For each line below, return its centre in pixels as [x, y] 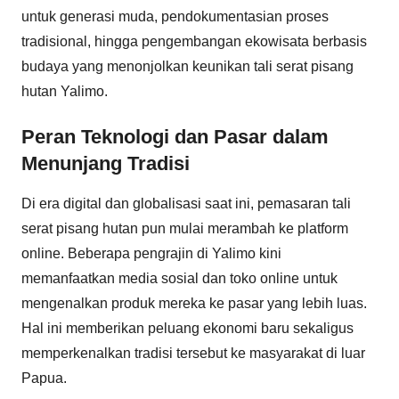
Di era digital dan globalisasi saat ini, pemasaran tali [186, 204]
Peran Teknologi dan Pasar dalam [175, 136]
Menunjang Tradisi [106, 163]
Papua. [44, 378]
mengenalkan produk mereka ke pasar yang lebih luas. [194, 303]
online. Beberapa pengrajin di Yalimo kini [151, 253]
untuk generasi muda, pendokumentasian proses [175, 16]
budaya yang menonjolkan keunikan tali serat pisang [187, 66]
